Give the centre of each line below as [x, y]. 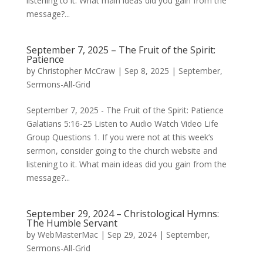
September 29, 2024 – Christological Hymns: [122, 214]
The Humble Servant [72, 223]
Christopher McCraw [76, 71]
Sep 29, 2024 [132, 235]
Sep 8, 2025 [146, 71]
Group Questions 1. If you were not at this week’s [120, 137]
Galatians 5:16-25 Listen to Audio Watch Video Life [122, 124]
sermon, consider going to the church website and [122, 151]
